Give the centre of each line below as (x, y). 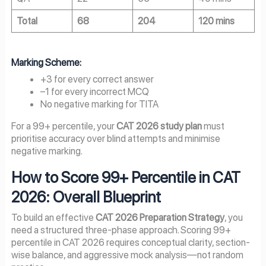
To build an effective (53, 218)
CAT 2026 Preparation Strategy (160, 218)
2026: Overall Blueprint (86, 197)
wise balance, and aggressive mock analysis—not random (127, 255)
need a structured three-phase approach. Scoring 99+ (121, 230)
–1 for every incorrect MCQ (95, 92)
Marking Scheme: (46, 62)
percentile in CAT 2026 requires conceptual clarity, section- (130, 243)
